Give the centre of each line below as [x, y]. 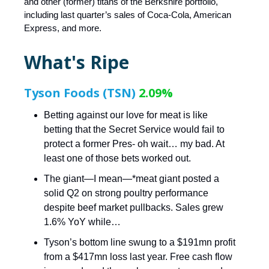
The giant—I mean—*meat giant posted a [131, 179]
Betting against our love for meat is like [126, 115]
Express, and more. [63, 28]
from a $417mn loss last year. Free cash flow [138, 257]
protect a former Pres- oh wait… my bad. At [134, 144]
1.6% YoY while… [82, 222]
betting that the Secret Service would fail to [134, 130]
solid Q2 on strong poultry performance [126, 193]
